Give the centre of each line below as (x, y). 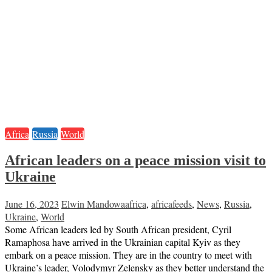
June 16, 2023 (32, 203)
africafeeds (172, 203)
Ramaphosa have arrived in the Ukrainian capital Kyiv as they (123, 242)
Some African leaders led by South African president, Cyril (118, 229)
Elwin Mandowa (93, 203)
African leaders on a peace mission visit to (135, 160)
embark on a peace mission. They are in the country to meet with (128, 254)
